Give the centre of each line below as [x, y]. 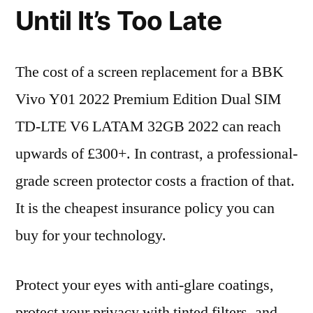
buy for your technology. [91, 235]
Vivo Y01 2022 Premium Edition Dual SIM [148, 99]
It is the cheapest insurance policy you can [145, 208]
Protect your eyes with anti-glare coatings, [145, 285]
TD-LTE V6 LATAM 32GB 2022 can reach [148, 126]
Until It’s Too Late [118, 21]
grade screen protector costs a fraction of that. [155, 181]
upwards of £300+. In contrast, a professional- [156, 154]
